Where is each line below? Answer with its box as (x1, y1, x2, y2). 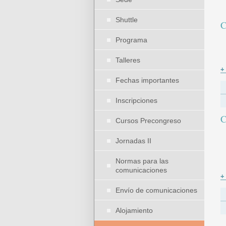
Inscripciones (116, 96, 157, 104)
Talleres (116, 56, 140, 64)
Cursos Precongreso (116, 117, 181, 125)
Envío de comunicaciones (116, 186, 197, 194)
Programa (116, 36, 147, 44)
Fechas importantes (116, 76, 179, 84)
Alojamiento (116, 206, 153, 214)
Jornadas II (116, 137, 151, 145)
